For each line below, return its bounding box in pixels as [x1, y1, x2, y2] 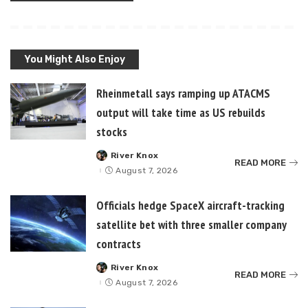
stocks [96, 123, 127, 140]
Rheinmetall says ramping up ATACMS [96, 85, 270, 101]
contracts [96, 235, 141, 252]
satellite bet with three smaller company [96, 216, 287, 232]
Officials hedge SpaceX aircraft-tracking [96, 197, 285, 213]
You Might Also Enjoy [24, 53, 125, 65]
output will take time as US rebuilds [96, 104, 265, 120]
